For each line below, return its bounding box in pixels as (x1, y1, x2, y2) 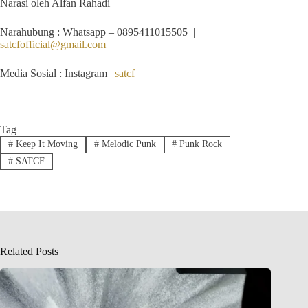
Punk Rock (177, 139, 223, 150)
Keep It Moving (12, 139, 78, 150)
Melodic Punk (98, 139, 156, 150)
